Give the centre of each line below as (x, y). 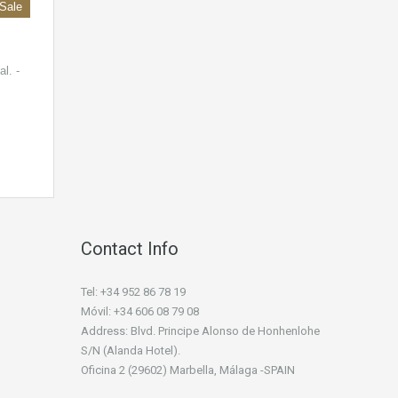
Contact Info (130, 249)
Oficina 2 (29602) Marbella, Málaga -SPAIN (188, 370)
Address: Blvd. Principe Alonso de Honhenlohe (200, 331)
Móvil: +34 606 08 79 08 (140, 312)
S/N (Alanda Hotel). (131, 351)
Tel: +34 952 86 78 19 (133, 292)
